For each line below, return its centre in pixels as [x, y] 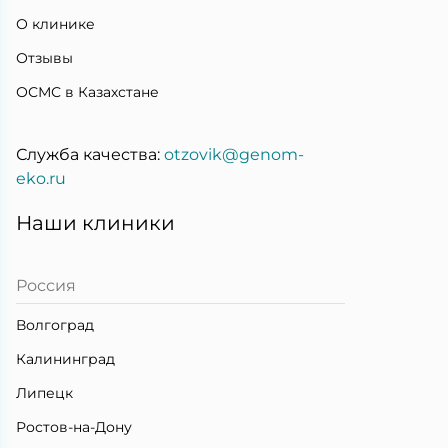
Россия [46, 286]
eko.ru [41, 179]
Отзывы [44, 58]
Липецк [44, 393]
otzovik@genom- [234, 155]
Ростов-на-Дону [74, 427]
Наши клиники [95, 223]
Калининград [65, 359]
